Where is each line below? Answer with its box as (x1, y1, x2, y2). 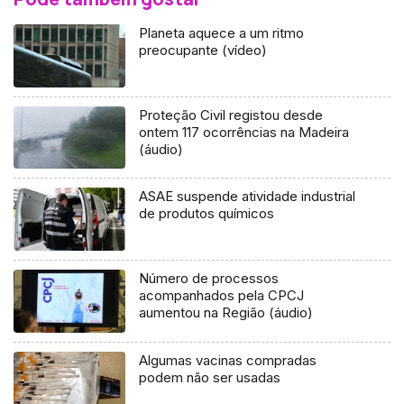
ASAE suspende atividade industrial (139, 188, 356, 206)
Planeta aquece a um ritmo (139, 23, 305, 41)
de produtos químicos (139, 205, 275, 223)
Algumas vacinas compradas (139, 352, 317, 370)
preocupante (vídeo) (139, 41, 268, 59)
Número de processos (139, 270, 280, 288)
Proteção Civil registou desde (139, 106, 324, 124)
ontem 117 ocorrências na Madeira (139, 123, 350, 141)
